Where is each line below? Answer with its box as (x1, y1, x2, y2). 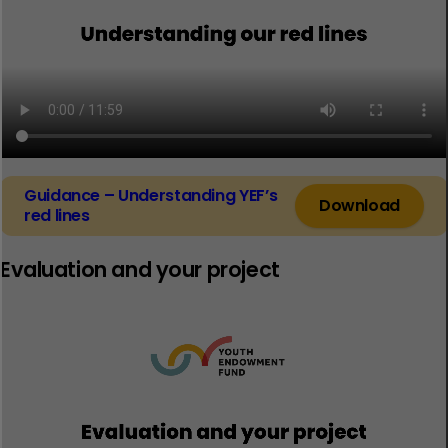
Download (318, 194, 400, 217)
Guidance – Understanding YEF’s (24, 184, 278, 207)
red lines (24, 204, 90, 227)
